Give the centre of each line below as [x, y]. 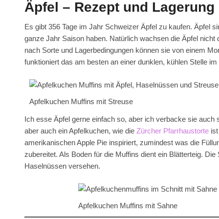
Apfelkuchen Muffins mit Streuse [81, 101]
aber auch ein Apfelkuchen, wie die [80, 131]
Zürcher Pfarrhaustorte [173, 131]
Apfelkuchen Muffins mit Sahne [128, 206]
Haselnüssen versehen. [62, 166]
